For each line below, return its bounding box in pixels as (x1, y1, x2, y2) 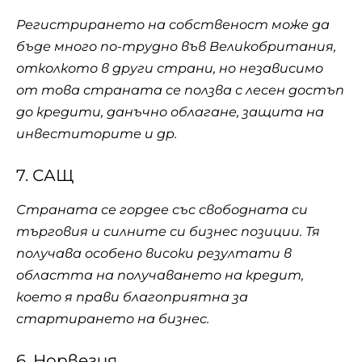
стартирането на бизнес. (16, 310, 209, 326)
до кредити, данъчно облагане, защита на (16, 103, 324, 120)
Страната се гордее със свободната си (16, 201, 308, 217)
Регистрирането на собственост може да (16, 16, 330, 32)
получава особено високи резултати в (16, 245, 292, 261)
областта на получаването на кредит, (16, 267, 304, 283)
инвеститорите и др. (16, 125, 177, 141)
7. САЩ (16, 166, 74, 186)
